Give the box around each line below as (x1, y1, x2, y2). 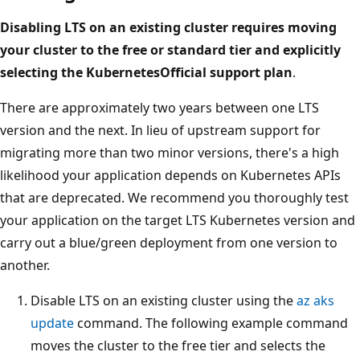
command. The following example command (74, 313, 348, 332)
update (31, 313, 74, 332)
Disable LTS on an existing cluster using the (31, 291, 297, 309)
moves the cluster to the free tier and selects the (31, 336, 325, 354)
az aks (297, 291, 334, 309)
